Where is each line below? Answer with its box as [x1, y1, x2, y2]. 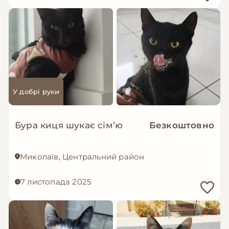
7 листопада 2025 [20, 176, 91, 187]
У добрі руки [13, 87, 60, 96]
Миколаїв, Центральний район [20, 151, 145, 162]
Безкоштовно [149, 120, 214, 130]
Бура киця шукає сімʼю [15, 120, 123, 130]
